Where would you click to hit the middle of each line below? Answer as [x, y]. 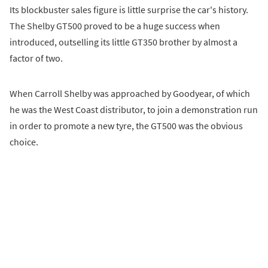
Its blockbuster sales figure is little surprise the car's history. [129, 9]
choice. [24, 141]
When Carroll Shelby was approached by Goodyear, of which [130, 93]
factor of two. [36, 58]
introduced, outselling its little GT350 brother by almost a [124, 42]
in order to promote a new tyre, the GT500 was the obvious [126, 125]
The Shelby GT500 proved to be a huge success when [115, 25]
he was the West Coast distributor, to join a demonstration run [134, 109]
